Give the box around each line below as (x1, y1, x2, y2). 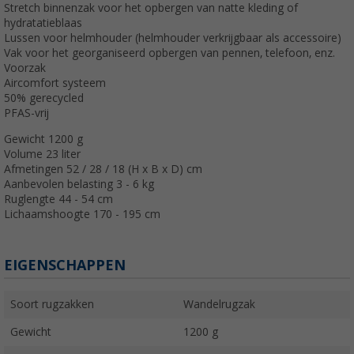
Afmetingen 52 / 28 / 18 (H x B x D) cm (4, 162, 202, 175)
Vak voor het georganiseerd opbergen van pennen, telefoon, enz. (4, 46, 335, 59)
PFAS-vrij (4, 106, 49, 119)
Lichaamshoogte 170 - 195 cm (4, 207, 160, 220)
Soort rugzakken (10, 297, 94, 311)
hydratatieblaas (4, 16, 82, 29)
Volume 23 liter (4, 147, 81, 160)
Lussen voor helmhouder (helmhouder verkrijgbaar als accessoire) (4, 31, 341, 44)
